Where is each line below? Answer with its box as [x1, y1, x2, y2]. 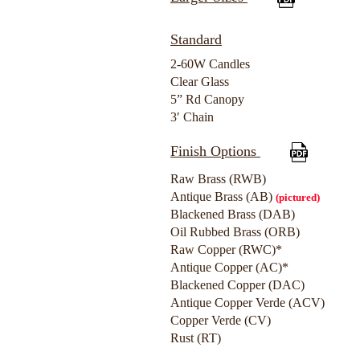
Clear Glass [170, 75, 229, 88]
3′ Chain [170, 110, 214, 124]
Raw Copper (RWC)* [170, 243, 282, 256]
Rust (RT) [170, 331, 221, 345]
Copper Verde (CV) [170, 313, 271, 327]
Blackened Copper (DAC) [170, 278, 305, 292]
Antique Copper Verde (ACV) [170, 296, 325, 309]
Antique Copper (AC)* [170, 260, 288, 274]
